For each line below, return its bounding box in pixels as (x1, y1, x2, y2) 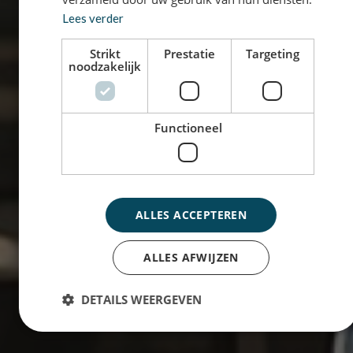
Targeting (245, 45, 299, 61)
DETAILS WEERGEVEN (80, 291, 202, 307)
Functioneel (154, 119, 222, 136)
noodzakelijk (68, 58, 141, 74)
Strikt (89, 45, 121, 61)
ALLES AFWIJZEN (143, 249, 239, 265)
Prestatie (163, 45, 215, 61)
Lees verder (61, 10, 124, 25)
